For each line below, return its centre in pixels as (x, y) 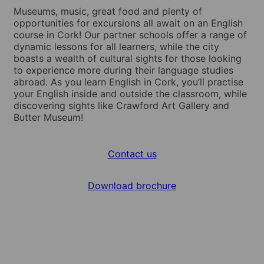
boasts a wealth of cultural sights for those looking (128, 58)
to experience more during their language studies (123, 70)
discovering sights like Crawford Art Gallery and (121, 105)
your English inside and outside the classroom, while (130, 93)
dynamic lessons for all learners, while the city (116, 46)
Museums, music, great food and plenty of (108, 11)
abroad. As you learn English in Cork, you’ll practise (128, 82)
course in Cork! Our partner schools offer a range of (130, 34)
